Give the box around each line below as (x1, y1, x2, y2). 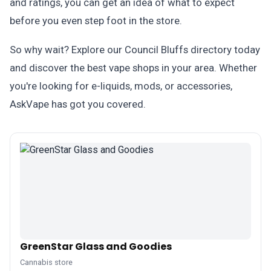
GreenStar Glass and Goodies (20, 240, 172, 253)
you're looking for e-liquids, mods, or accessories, (10, 80, 232, 92)
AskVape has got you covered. (10, 98, 146, 110)
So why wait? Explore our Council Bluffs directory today (10, 44, 260, 56)
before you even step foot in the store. (10, 15, 182, 27)
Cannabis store (20, 258, 73, 267)
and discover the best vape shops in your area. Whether (10, 62, 257, 74)
